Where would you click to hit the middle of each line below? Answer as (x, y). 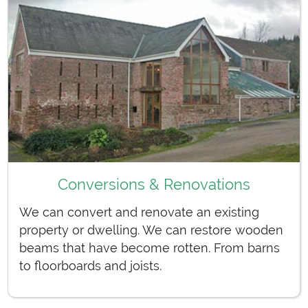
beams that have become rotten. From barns (150, 248)
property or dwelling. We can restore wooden (151, 230)
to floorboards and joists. (90, 266)
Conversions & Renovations (154, 184)
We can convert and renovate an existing (139, 212)
